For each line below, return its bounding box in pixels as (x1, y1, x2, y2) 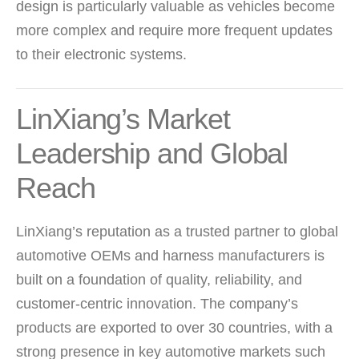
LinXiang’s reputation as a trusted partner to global (16, 223, 338, 240)
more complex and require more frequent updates (16, 22, 333, 38)
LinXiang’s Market (16, 102, 230, 135)
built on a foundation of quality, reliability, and (16, 271, 302, 288)
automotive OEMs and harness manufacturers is (16, 247, 325, 264)
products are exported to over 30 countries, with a (16, 319, 333, 336)
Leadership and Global (16, 136, 288, 170)
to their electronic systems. (16, 46, 187, 63)
